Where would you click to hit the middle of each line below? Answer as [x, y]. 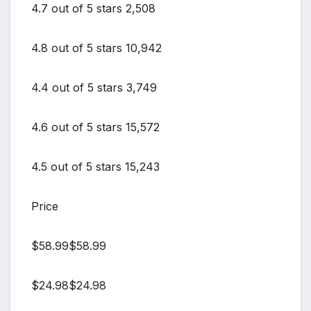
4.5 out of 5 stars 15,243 [95, 166]
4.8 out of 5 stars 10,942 [96, 48]
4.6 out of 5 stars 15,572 [95, 127]
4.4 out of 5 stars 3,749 [94, 87]
